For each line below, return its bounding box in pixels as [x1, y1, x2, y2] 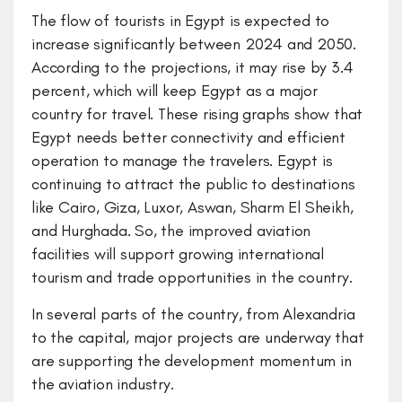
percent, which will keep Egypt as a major [31, 81, 318, 100]
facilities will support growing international [31, 244, 324, 264]
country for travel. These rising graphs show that [31, 104, 363, 124]
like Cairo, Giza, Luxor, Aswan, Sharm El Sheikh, [31, 197, 354, 217]
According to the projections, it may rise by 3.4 [31, 57, 354, 77]
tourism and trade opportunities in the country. [31, 267, 357, 287]
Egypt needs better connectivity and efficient [31, 127, 345, 147]
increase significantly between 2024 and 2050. [31, 34, 356, 54]
